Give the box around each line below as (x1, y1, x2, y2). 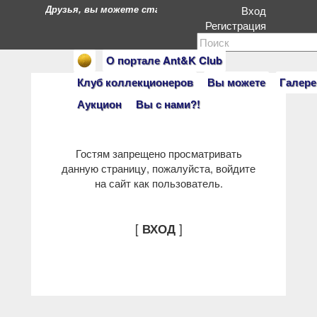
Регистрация (205, 18, 272, 33)
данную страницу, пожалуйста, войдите (62, 161, 255, 175)
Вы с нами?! (136, 96, 200, 112)
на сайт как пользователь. (94, 175, 223, 190)
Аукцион (77, 96, 122, 112)
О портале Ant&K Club (106, 52, 222, 68)
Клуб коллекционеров (77, 74, 193, 90)
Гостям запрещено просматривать (75, 146, 242, 161)
